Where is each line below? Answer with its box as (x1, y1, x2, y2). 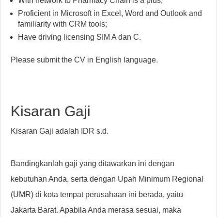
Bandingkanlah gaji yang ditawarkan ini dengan (11, 159, 175, 168)
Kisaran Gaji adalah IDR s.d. (11, 127, 109, 135)
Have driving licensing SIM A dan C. (18, 33, 141, 41)
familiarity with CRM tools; (18, 20, 108, 28)
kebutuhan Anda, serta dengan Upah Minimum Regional (11, 175, 204, 183)
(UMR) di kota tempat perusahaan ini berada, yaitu (11, 190, 184, 199)
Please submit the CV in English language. (11, 56, 158, 64)
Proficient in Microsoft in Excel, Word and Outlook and (18, 9, 202, 17)
